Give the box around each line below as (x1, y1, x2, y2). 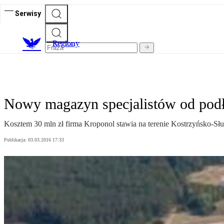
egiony (57, 38, 79, 48)
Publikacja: (4, 137, 28, 143)
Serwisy (15, 9, 41, 17)
